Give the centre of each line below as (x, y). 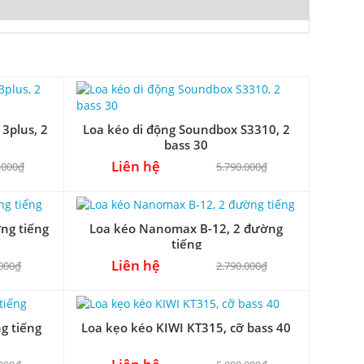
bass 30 (186, 144)
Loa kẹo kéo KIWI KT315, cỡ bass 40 (186, 328)
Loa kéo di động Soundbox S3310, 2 (186, 129)
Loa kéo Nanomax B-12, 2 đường (186, 228)
